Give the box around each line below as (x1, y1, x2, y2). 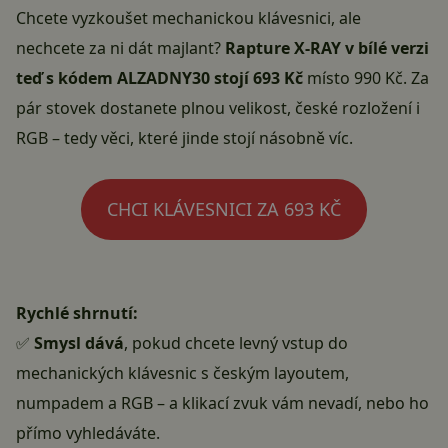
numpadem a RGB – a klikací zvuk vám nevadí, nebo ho (16, 392, 429, 415)
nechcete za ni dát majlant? (16, 37, 225, 60)
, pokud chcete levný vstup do (124, 332, 348, 355)
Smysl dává (34, 332, 124, 355)
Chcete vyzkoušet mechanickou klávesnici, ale (16, 7, 361, 30)
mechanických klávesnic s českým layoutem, (16, 362, 349, 385)
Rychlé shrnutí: (16, 302, 138, 325)
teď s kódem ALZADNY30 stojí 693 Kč (16, 67, 303, 90)
